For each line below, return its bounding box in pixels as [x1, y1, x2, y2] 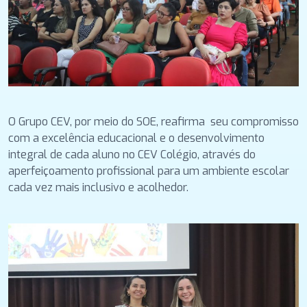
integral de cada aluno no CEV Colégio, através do [8, 147, 256, 162]
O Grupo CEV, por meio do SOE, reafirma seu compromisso [8, 114, 299, 130]
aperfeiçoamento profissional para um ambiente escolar [8, 164, 289, 179]
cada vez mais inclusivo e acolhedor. [8, 180, 191, 195]
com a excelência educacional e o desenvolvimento [8, 131, 265, 146]
